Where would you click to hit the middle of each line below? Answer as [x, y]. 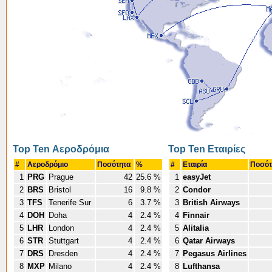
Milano [61, 266]
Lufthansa [201, 266]
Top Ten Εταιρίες [207, 149]
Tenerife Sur [71, 202]
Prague [62, 177]
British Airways [211, 202]
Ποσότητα [115, 165]
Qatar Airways [209, 241]
